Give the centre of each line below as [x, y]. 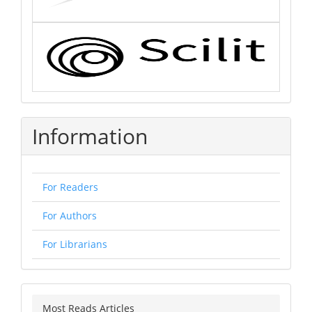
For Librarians [75, 244]
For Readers [70, 187]
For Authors [70, 216]
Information [90, 136]
